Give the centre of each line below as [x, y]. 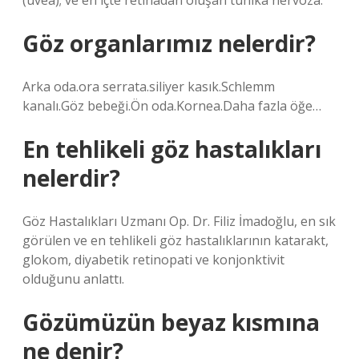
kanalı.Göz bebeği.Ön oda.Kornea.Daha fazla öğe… [172, 106]
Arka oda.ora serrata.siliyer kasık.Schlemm [149, 87]
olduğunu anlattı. [73, 279]
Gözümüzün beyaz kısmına [171, 322]
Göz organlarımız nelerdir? [169, 43]
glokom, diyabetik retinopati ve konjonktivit [153, 260]
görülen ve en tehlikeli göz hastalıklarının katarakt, [175, 240]
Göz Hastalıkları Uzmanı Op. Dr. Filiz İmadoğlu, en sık [179, 221]
